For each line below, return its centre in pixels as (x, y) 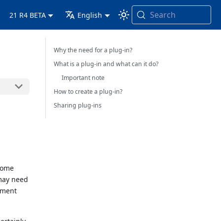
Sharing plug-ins (78, 105)
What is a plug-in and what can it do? (106, 64)
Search (163, 15)
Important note (83, 78)
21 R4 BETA (28, 15)
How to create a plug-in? (88, 92)
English (90, 15)
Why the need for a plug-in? (93, 50)
